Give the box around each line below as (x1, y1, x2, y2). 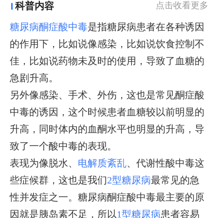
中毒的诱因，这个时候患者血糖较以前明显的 (10, 106, 205, 117)
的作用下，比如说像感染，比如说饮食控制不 (10, 38, 205, 49)
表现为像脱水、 (10, 157, 78, 168)
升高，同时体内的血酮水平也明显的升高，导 (10, 123, 205, 134)
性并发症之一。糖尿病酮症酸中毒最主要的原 (10, 191, 205, 202)
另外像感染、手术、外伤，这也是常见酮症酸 (10, 89, 205, 100)
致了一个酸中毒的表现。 (10, 140, 117, 151)
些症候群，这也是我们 (10, 174, 108, 185)
